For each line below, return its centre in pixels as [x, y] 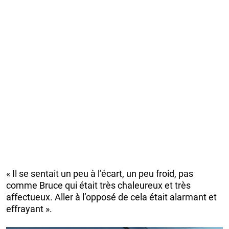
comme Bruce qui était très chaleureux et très [98, 186]
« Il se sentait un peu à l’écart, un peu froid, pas [100, 174]
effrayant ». [29, 209]
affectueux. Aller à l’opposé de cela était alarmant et [111, 197]
